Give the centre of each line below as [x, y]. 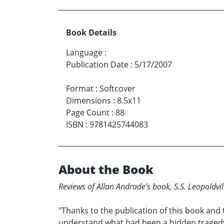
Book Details [91, 33]
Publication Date [97, 65]
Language [84, 53]
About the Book [106, 169]
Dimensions [88, 101]
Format [80, 89]
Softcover [117, 89]
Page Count [88, 113]
